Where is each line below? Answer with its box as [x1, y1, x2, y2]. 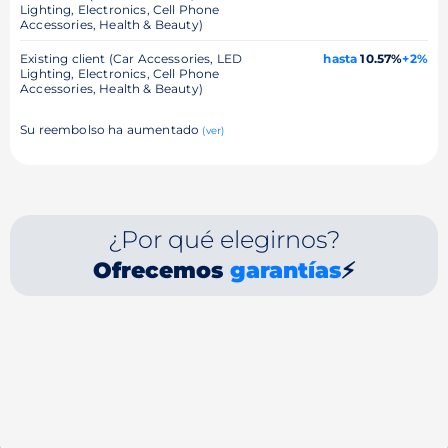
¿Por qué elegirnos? [107, 224, 340, 254]
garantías [229, 256, 341, 284]
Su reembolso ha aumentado [20, 121, 203, 137]
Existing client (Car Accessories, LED [20, 50, 243, 66]
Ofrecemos [92, 256, 230, 284]
